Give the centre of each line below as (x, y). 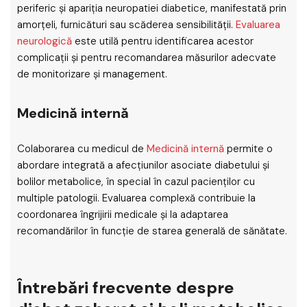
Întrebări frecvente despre (126, 287)
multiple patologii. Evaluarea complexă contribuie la (136, 198)
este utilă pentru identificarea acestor (163, 41)
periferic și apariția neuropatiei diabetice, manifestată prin (152, 8)
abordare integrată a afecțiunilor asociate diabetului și (143, 165)
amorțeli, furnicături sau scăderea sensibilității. (126, 25)
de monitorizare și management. (92, 74)
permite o (248, 149)
